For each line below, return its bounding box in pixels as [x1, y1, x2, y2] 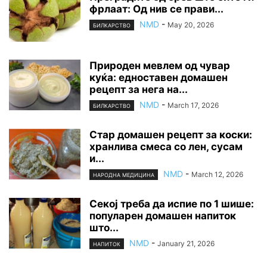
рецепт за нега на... [89, 83, 188, 95]
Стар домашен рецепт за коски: [89, 128, 252, 141]
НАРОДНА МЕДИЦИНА [93, 172, 154, 179]
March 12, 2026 [191, 169, 243, 179]
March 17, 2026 [167, 100, 219, 110]
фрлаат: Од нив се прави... [89, 2, 223, 15]
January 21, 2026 [157, 239, 215, 249]
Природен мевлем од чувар [89, 59, 230, 72]
